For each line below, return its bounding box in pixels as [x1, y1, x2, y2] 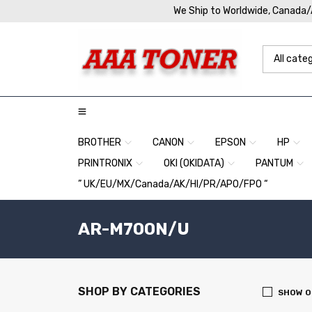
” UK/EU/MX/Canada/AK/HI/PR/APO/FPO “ [78, 178, 268, 190]
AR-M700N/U [78, 219, 189, 239]
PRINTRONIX [78, 157, 132, 169]
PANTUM [256, 157, 293, 169]
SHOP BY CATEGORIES [78, 285, 201, 298]
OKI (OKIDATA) [164, 157, 224, 169]
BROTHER [78, 136, 121, 148]
